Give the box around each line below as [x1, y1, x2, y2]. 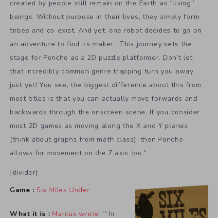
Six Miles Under [36, 185, 90, 195]
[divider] [10, 168, 38, 178]
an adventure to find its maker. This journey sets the [10, 39, 192, 49]
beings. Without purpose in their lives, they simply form [10, 12, 200, 21]
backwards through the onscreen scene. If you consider [10, 107, 200, 117]
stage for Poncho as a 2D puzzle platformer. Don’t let [10, 53, 193, 62]
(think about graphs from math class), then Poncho [10, 134, 183, 144]
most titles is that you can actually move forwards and [10, 93, 198, 103]
